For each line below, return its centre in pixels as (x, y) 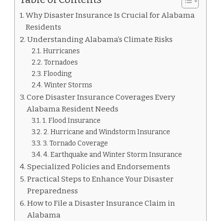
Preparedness (53, 191)
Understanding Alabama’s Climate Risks (100, 39)
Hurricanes (61, 51)
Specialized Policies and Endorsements (99, 166)
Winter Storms (68, 85)
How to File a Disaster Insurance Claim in (101, 203)
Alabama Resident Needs (73, 109)
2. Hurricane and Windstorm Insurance (107, 132)
